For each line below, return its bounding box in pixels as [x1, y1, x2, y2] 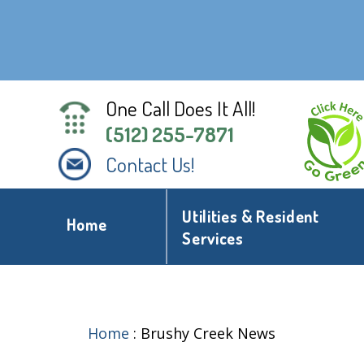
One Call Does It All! [106, 95, 256, 121]
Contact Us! [106, 151, 195, 178]
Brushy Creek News [141, 323, 275, 344]
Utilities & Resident [182, 206, 319, 227]
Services [182, 228, 244, 249]
